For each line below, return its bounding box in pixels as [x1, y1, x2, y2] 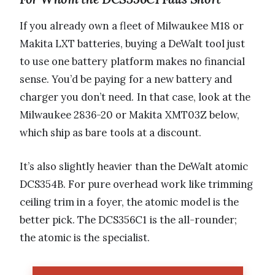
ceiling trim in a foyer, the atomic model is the [20, 195, 239, 209]
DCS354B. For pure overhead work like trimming [20, 177, 253, 192]
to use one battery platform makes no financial [20, 55, 246, 69]
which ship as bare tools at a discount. [20, 126, 202, 140]
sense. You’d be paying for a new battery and [20, 72, 233, 87]
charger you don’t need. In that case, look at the [20, 90, 251, 104]
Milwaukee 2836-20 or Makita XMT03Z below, [20, 108, 239, 122]
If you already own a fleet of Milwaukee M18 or [20, 19, 244, 33]
